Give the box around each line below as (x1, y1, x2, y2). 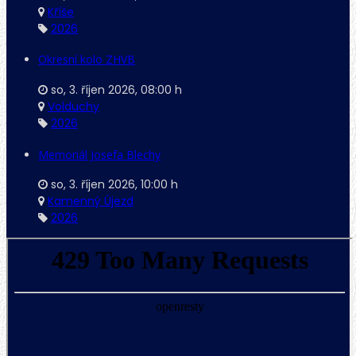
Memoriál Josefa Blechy (38, 146, 161, 162)
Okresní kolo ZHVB (38, 52, 135, 68)
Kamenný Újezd (48, 193, 133, 210)
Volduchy (48, 98, 99, 114)
